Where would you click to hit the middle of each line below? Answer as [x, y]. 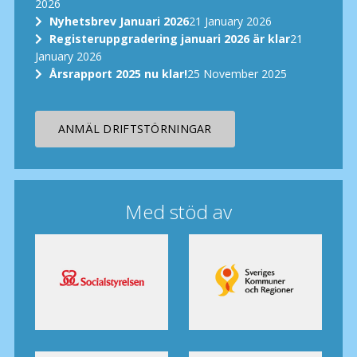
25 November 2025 [237, 74]
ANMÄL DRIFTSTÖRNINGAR [135, 129]
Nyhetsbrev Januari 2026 [119, 22]
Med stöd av [178, 211]
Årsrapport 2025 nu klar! [118, 74]
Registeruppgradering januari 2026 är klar [169, 39]
